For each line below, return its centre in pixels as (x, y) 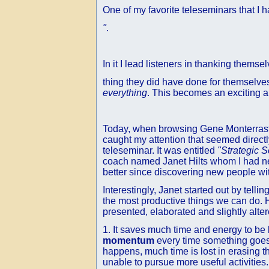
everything (125, 93)
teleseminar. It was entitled (160, 150)
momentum (128, 240)
